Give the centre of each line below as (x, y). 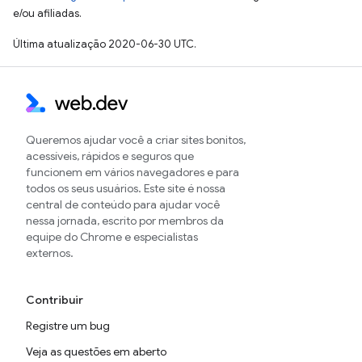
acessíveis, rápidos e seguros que (110, 156)
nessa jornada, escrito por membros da (125, 221)
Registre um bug (68, 326)
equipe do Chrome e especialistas (112, 237)
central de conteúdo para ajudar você (123, 204)
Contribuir (55, 300)
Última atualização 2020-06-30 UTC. (105, 44)
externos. (50, 253)
